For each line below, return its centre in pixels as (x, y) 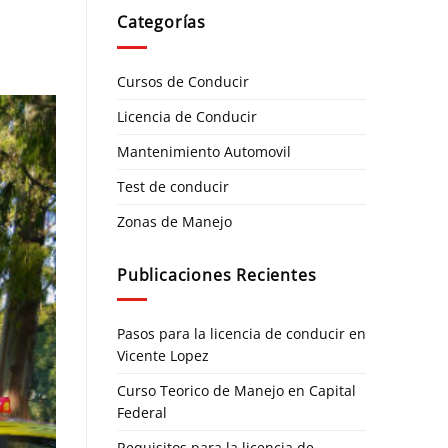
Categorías (161, 22)
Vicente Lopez (163, 356)
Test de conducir (173, 186)
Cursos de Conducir (183, 81)
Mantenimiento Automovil (204, 151)
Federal (142, 413)
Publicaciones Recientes (217, 274)
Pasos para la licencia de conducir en (241, 334)
